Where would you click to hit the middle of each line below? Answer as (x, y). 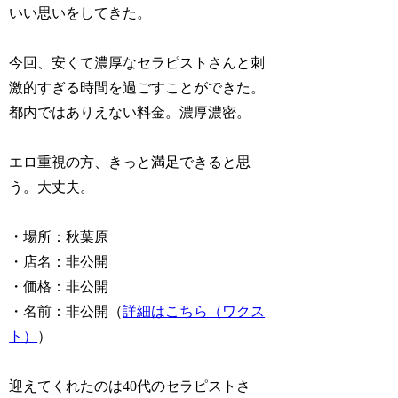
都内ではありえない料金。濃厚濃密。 (130, 112)
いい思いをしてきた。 (80, 12)
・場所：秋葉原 (59, 236)
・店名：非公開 (59, 261)
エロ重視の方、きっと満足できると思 (130, 162)
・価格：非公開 (59, 286)
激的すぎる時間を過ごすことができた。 (137, 87)
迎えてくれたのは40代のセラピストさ (130, 386)
